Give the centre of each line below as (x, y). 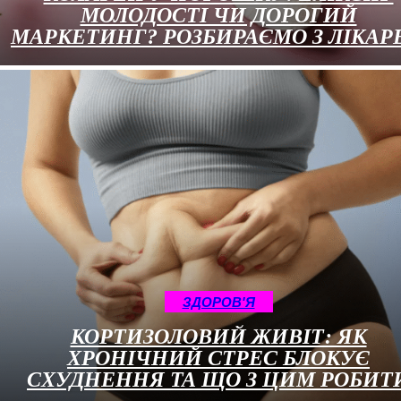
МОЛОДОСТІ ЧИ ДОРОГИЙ (218, 16)
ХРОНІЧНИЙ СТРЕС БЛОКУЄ (218, 358)
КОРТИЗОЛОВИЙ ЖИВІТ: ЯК (218, 336)
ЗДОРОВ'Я (218, 302)
